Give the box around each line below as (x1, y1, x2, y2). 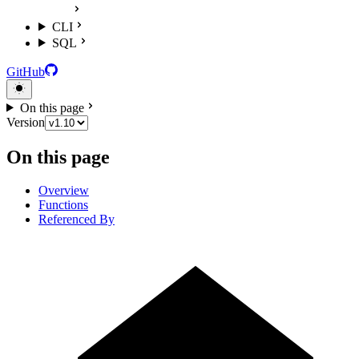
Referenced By (38, 212, 115, 227)
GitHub (6, 64, 45, 79)
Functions (38, 198, 88, 212)
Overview (38, 184, 89, 198)
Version (6, 115, 45, 129)
